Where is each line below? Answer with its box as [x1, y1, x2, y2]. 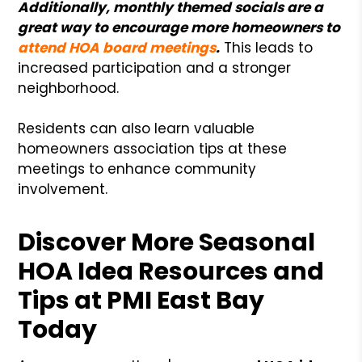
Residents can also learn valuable [18, 118, 255, 138]
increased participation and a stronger [18, 57, 292, 78]
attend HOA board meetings [18, 37, 217, 57]
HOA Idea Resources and [18, 254, 325, 288]
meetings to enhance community [18, 158, 257, 179]
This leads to [220, 37, 314, 57]
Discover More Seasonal [18, 225, 316, 259]
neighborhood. [18, 78, 120, 98]
